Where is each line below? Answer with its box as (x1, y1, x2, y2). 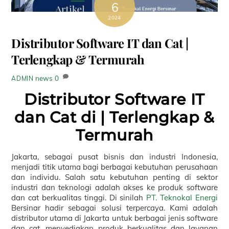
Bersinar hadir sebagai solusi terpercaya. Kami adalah (11, 203, 218, 213)
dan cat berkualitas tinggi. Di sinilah (11, 193, 147, 203)
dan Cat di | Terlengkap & (14, 108, 215, 127)
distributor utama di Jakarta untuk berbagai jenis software (11, 213, 218, 223)
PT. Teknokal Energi (146, 193, 218, 203)
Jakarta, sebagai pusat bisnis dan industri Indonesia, (11, 152, 218, 162)
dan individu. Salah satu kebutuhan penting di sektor (11, 172, 218, 182)
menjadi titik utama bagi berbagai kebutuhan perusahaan (11, 162, 218, 172)
